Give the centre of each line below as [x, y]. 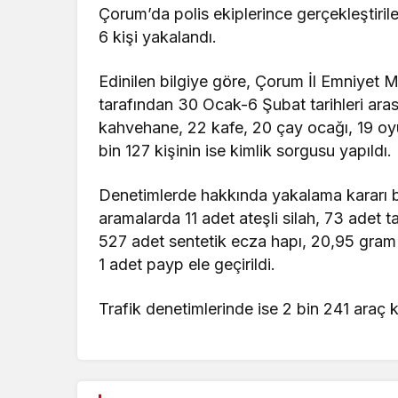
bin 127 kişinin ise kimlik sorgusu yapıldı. [246, 151]
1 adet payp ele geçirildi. [187, 265]
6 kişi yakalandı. [158, 37]
